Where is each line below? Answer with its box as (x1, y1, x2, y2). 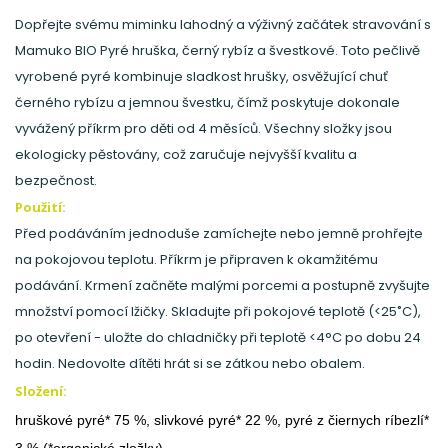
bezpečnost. (15, 171, 97, 190)
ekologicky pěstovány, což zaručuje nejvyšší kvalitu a (15, 145, 357, 164)
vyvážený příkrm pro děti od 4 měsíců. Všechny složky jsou (15, 119, 392, 138)
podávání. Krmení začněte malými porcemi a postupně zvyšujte (15, 276, 430, 295)
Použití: (15, 198, 66, 216)
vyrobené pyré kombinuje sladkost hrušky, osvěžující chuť (15, 67, 388, 86)
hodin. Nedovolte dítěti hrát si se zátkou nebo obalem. (15, 354, 365, 373)
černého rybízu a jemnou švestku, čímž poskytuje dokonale (15, 93, 400, 112)
